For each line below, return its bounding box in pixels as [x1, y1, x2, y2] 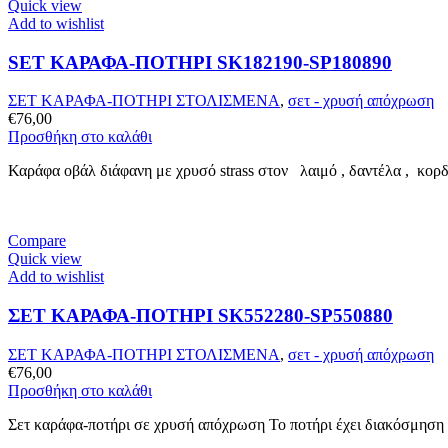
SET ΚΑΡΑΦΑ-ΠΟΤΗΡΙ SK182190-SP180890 [8, 51, 392, 73]
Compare [8, 232, 66, 250]
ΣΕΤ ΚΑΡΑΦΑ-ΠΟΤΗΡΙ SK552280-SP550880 [8, 305, 393, 327]
